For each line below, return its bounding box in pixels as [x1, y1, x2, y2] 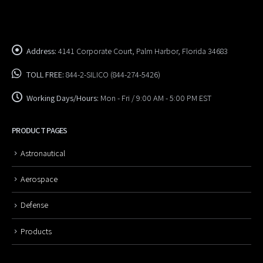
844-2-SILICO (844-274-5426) [66, 68, 160, 80]
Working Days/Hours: [26, 92, 99, 103]
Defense [21, 199, 48, 211]
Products [21, 225, 52, 237]
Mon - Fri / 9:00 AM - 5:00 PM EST [100, 92, 211, 103]
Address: [26, 45, 56, 56]
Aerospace [21, 173, 58, 184]
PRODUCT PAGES [12, 124, 68, 136]
